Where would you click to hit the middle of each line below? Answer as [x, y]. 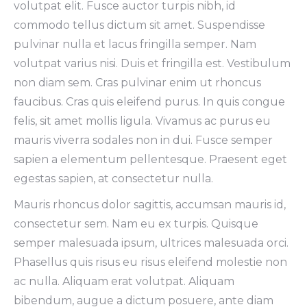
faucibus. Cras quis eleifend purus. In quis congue [149, 102]
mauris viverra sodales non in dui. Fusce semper [143, 140]
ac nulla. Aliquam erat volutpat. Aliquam [124, 281]
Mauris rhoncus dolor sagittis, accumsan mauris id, [150, 205]
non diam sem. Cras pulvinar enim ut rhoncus [137, 83]
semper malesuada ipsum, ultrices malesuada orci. [151, 243]
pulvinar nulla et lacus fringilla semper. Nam [135, 44]
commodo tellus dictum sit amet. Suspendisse [139, 25]
